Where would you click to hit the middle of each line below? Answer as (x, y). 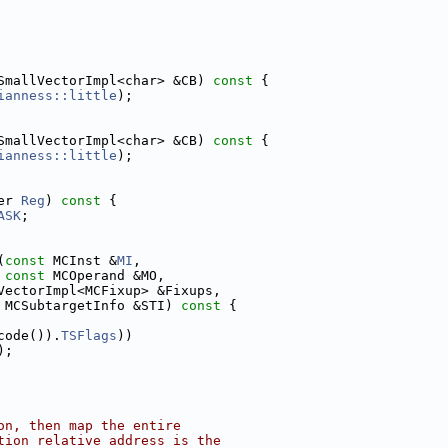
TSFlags (89, 335)
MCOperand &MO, (105, 275)
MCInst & (81, 260)
